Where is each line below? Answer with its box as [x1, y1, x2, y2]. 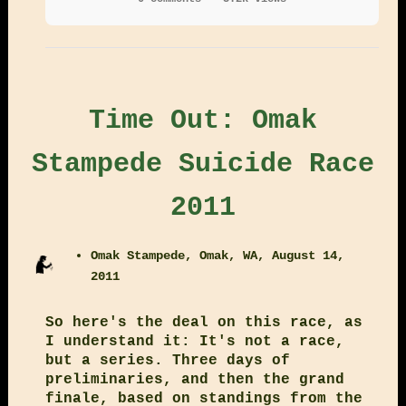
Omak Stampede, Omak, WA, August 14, [91, 247, 345, 263]
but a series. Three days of [44, 352, 290, 369]
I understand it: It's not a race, [44, 333, 344, 350]
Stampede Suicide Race [32, 148, 374, 179]
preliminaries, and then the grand [44, 371, 344, 388]
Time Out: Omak [89, 104, 317, 136]
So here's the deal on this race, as [44, 314, 362, 331]
